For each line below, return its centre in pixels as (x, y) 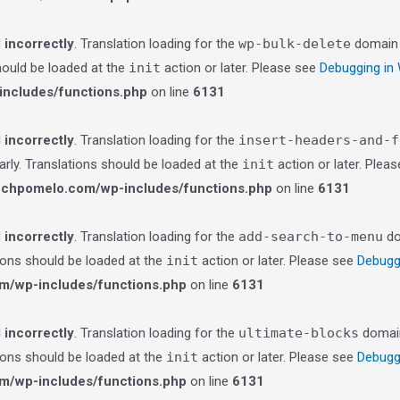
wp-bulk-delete (295, 44)
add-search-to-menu (311, 237)
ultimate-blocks (299, 333)
